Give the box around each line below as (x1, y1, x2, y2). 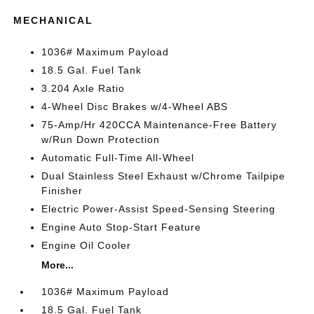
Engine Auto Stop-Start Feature (41, 221, 202, 233)
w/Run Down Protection (41, 133, 161, 145)
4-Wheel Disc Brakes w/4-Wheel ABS (41, 100, 228, 112)
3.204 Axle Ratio (41, 82, 125, 94)
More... (41, 259, 74, 271)
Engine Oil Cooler (41, 239, 132, 251)
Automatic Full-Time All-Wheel (41, 151, 195, 163)
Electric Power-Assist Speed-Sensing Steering (41, 203, 276, 214)
